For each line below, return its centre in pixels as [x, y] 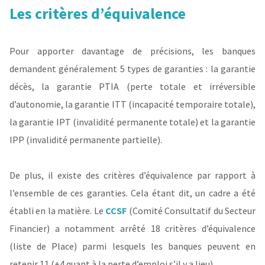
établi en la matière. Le [58, 211]
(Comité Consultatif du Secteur [192, 211]
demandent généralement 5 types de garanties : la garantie [132, 69]
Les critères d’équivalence [98, 14]
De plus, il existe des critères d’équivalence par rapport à [132, 175]
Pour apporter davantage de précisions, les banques [132, 51]
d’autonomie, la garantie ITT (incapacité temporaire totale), [132, 104]
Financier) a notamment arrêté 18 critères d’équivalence [132, 229]
